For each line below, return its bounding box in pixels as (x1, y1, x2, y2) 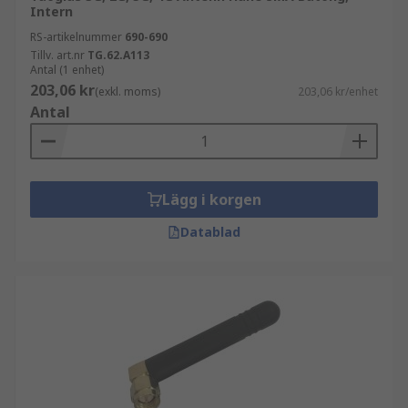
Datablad (180, 223, 240, 240)
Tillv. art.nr (30, 47, 85, 63)
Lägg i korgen (161, 189, 261, 209)
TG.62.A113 (87, 47, 149, 63)
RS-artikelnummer (30, 29, 122, 45)
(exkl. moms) (95, 84, 160, 99)
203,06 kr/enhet (298, 84, 378, 99)
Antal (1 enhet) (30, 62, 104, 77)
